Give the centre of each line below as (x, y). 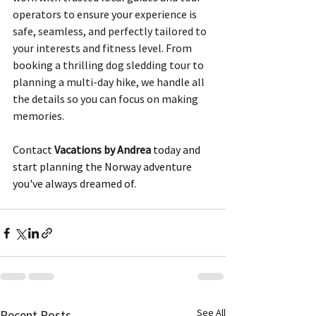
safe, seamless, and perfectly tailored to (111, 31)
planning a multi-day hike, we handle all (110, 82)
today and (177, 150)
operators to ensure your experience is (106, 14)
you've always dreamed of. (74, 184)
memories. (39, 116)
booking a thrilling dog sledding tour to (109, 65)
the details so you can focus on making (107, 99)
